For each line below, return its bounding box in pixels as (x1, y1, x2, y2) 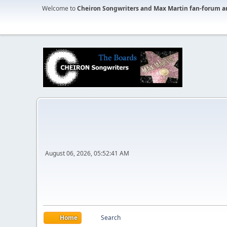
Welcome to (42, 4, 77, 13)
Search (101, 213, 121, 222)
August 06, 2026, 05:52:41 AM (45, 148, 129, 158)
